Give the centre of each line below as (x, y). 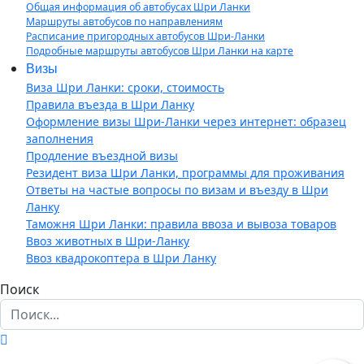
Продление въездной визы (102, 156)
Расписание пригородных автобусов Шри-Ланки (145, 36)
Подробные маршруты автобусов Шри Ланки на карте (160, 51)
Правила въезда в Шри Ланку (110, 104)
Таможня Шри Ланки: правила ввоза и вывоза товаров (181, 224)
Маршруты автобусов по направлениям (124, 22)
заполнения (60, 139)
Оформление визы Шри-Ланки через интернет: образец (186, 121)
